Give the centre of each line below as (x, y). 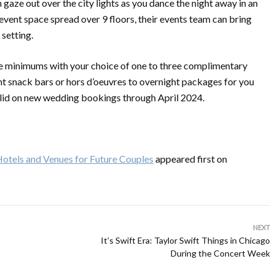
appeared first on (190, 159)
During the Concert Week (220, 253)
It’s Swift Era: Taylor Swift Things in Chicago (185, 240)
